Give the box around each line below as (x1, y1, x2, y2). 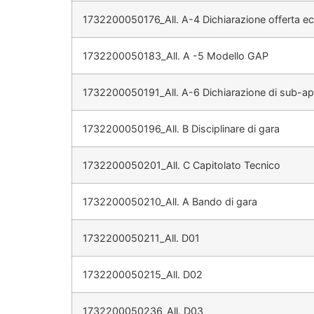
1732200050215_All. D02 (83, 268, 203, 281)
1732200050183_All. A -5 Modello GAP (83, 50, 268, 62)
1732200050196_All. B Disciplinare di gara (83, 123, 280, 135)
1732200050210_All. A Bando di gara (83, 196, 257, 208)
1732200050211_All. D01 (83, 232, 200, 245)
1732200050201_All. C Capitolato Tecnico (83, 159, 280, 172)
